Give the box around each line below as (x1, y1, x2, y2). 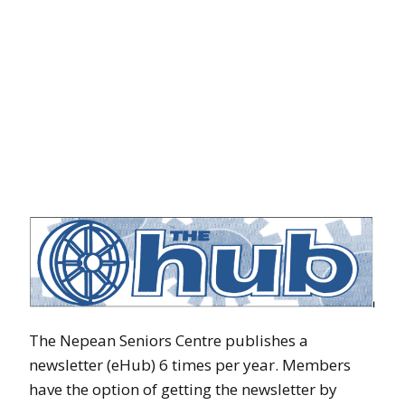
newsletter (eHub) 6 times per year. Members (29, 354, 351, 376)
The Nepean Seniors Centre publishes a (29, 330, 308, 352)
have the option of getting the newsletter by (29, 379, 337, 400)
